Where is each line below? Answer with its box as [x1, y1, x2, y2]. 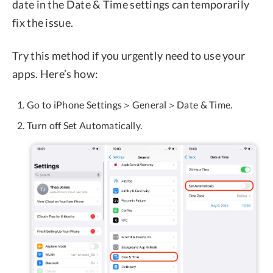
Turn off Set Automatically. [27, 119, 143, 131]
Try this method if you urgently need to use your [12, 48, 246, 62]
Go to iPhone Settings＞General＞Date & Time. [27, 98, 233, 110]
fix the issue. [12, 15, 74, 29]
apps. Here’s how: [12, 66, 99, 80]
